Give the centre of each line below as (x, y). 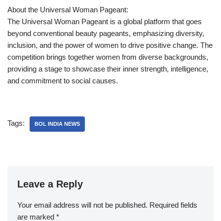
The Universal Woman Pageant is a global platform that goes (105, 21)
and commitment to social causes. (63, 80)
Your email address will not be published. (82, 205)
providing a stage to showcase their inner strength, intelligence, (108, 69)
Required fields (173, 205)
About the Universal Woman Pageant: (68, 9)
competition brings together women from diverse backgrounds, (108, 57)
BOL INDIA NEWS (57, 124)
